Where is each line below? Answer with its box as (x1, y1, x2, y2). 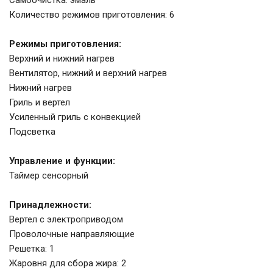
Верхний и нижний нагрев (9, 53, 115, 65)
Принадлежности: (9, 199, 91, 211)
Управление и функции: (9, 155, 115, 167)
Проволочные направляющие (9, 229, 135, 240)
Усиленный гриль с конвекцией (9, 112, 141, 123)
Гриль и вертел (9, 97, 70, 108)
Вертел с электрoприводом (9, 214, 123, 225)
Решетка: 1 (9, 243, 54, 255)
